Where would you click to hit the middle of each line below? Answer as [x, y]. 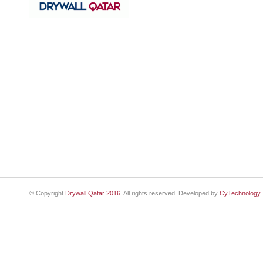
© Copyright [47, 193]
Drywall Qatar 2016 [93, 193]
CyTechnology [240, 193]
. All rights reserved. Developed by [170, 193]
